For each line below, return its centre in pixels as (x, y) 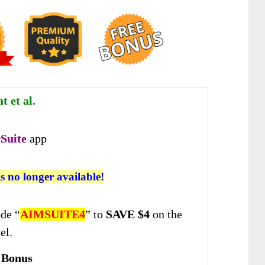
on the (166, 214)
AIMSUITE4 (53, 214)
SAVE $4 (128, 214)
